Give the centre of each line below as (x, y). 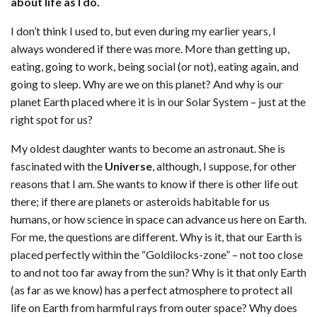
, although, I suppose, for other (224, 166)
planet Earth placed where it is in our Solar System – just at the (158, 102)
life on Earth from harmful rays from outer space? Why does (154, 308)
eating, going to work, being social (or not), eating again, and (155, 67)
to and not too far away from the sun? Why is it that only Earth (158, 272)
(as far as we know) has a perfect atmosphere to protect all (151, 290)
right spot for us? (52, 120)
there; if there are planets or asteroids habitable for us (140, 202)
